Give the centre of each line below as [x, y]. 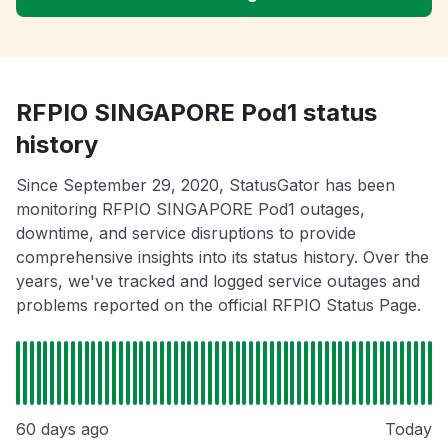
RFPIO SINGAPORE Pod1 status [196, 113]
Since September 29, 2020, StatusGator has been [205, 185]
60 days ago [62, 429]
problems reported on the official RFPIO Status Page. [218, 305]
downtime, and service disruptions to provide [186, 233]
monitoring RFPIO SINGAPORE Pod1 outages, [190, 209]
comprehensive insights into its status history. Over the [222, 257]
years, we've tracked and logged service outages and [218, 281]
